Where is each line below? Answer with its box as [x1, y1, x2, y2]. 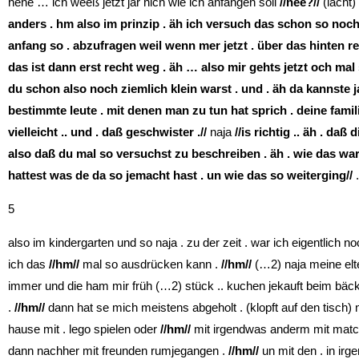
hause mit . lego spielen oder [8, 321, 160, 336]
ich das [8, 256, 49, 271]
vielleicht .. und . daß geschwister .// [8, 124, 207, 139]
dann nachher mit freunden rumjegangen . [8, 343, 225, 357]
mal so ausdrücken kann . [79, 256, 221, 271]
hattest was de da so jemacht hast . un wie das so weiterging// [8, 167, 353, 182]
